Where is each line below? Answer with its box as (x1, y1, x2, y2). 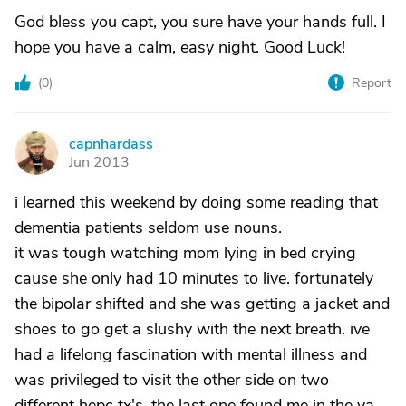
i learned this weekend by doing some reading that (14, 191, 378, 213)
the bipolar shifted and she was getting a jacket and (14, 293, 390, 314)
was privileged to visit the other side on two (14, 369, 329, 391)
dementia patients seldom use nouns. (14, 217, 282, 238)
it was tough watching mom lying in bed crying (14, 242, 356, 264)
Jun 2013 (69, 152, 130, 172)
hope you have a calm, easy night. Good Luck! (14, 36, 345, 58)
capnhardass (69, 134, 153, 154)
